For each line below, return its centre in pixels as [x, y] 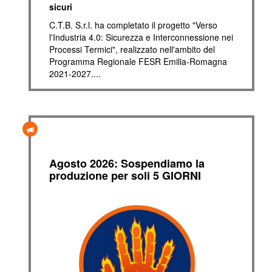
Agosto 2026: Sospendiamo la [127, 163]
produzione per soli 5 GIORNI [125, 175]
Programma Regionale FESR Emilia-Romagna [138, 61]
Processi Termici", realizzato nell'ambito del [132, 49]
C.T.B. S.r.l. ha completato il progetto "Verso [133, 25]
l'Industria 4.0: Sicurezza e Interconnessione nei [141, 37]
